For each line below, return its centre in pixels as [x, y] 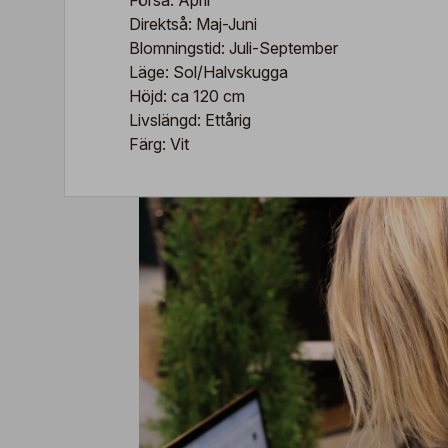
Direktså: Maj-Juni [193, 24]
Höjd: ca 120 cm [187, 96]
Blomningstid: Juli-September [233, 48]
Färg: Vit [159, 144]
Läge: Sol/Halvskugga [208, 72]
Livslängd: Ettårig [190, 120]
